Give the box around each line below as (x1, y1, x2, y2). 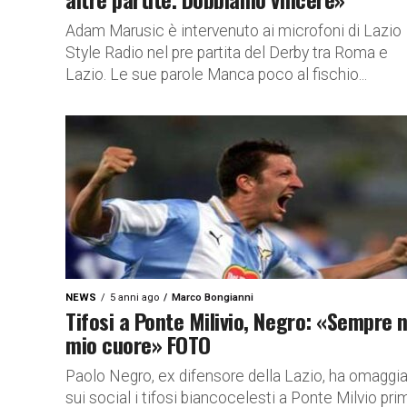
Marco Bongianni (172, 292, 253, 303)
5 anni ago (110, 292, 159, 303)
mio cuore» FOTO (65, 328, 211, 361)
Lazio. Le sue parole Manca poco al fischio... (65, 65, 367, 84)
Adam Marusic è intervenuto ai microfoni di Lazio (65, 22, 402, 40)
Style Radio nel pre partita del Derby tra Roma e (65, 44, 388, 62)
